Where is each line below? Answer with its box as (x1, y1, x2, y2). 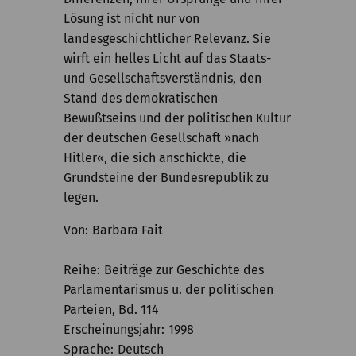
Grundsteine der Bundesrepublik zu (64, 170, 269, 185)
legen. (64, 190, 99, 205)
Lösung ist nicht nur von (64, 11, 199, 26)
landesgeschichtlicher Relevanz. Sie (64, 31, 271, 46)
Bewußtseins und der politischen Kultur (64, 110, 291, 126)
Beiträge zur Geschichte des (104, 262, 264, 277)
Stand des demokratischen (64, 91, 218, 106)
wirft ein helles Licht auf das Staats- (64, 51, 271, 66)
